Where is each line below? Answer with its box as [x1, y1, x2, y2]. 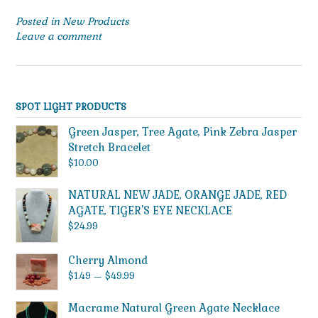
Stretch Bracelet [68, 140, 150, 154]
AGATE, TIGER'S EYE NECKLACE [68, 204, 232, 218]
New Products [62, 14, 129, 28]
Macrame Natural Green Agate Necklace [68, 300, 280, 314]
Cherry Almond [68, 253, 148, 267]
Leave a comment [16, 29, 102, 43]
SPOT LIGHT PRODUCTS [16, 100, 126, 113]
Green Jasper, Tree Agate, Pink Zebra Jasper [68, 124, 297, 138]
